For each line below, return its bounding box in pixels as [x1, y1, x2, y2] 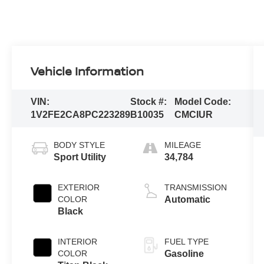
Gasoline [164, 249, 204, 259]
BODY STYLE [54, 140, 105, 150]
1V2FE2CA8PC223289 [31, 110, 131, 120]
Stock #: [130, 97, 167, 107]
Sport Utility [54, 152, 107, 163]
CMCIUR [174, 110, 213, 120]
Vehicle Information [31, 63, 144, 80]
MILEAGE [164, 140, 201, 150]
